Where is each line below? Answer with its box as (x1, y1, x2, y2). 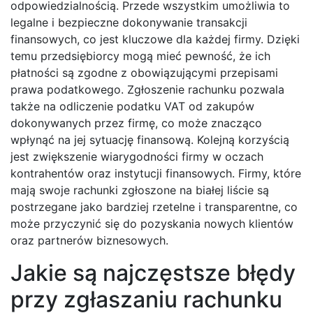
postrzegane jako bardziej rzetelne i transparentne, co (10, 200, 298, 214)
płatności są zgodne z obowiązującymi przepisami (10, 66, 278, 80)
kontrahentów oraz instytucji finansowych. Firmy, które (10, 166, 301, 181)
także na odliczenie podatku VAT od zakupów (10, 99, 254, 114)
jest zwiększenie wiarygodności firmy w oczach (10, 150, 263, 164)
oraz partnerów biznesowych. (10, 233, 168, 248)
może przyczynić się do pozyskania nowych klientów (10, 217, 293, 231)
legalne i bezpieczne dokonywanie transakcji (10, 15, 247, 30)
